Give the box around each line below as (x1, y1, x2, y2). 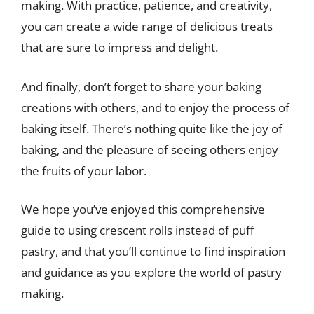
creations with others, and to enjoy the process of (21, 99, 289, 116)
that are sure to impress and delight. (21, 39, 218, 55)
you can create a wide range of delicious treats (21, 18, 273, 34)
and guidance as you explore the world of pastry (21, 264, 282, 280)
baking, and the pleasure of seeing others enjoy (21, 141, 278, 158)
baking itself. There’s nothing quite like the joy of (21, 120, 282, 137)
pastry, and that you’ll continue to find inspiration (21, 243, 285, 259)
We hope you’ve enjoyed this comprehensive (21, 201, 265, 217)
